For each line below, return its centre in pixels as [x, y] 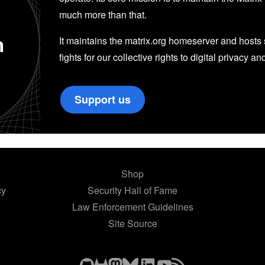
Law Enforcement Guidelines [132, 206]
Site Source [132, 223]
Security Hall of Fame [132, 190]
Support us [103, 99]
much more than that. [103, 14]
